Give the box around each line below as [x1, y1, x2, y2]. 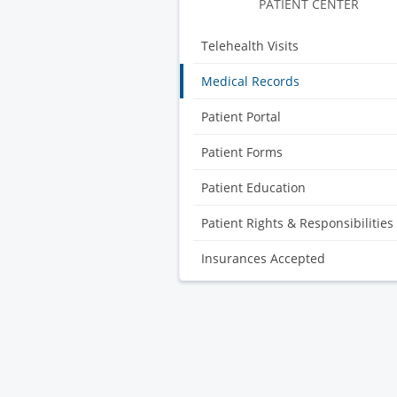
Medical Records [201, 72, 300, 90]
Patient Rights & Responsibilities [201, 214, 393, 231]
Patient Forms [201, 143, 283, 160]
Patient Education [201, 178, 306, 196]
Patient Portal [201, 107, 281, 125]
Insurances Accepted [201, 249, 325, 267]
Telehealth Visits [201, 36, 299, 54]
